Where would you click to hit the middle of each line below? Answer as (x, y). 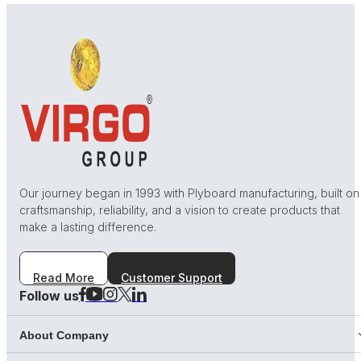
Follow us (49, 295)
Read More (64, 277)
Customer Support (172, 277)
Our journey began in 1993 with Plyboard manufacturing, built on (189, 193)
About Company (64, 335)
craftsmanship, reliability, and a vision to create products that (180, 210)
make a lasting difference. (88, 226)
